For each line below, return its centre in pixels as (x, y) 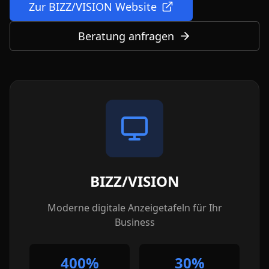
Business (134, 222)
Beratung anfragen (126, 36)
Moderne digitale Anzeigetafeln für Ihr (134, 208)
